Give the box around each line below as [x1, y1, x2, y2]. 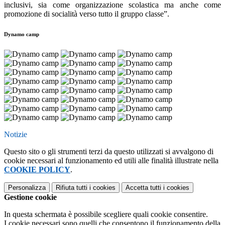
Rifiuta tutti [56, 184, 87, 192]
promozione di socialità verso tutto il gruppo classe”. [4, 10, 169, 19]
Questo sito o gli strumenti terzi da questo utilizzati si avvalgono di [4, 147, 213, 156]
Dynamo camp [4, 31, 39, 38]
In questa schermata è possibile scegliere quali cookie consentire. [4, 210, 208, 219]
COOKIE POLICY [4, 165, 70, 174]
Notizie [4, 130, 27, 139]
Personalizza [8, 184, 46, 192]
